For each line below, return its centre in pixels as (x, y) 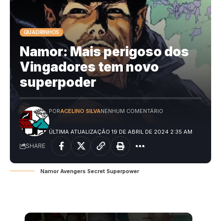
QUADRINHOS (41, 32)
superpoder (58, 82)
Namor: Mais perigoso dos (104, 52)
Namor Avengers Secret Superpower (90, 171)
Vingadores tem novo (89, 67)
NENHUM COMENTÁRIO (132, 111)
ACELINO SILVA (80, 111)
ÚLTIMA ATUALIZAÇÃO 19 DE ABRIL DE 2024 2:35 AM (120, 132)
